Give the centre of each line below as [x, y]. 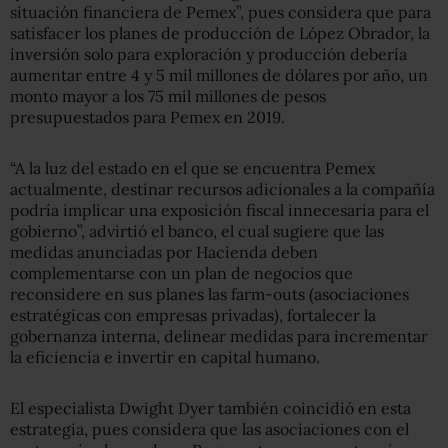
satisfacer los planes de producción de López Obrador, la [220, 33]
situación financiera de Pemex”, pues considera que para [220, 12]
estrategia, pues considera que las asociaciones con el [209, 429]
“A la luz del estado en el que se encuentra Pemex [192, 168]
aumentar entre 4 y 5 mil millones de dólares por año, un [219, 75]
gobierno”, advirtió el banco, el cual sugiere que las [197, 231]
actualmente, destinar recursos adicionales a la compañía [222, 189]
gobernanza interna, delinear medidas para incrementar [219, 336]
